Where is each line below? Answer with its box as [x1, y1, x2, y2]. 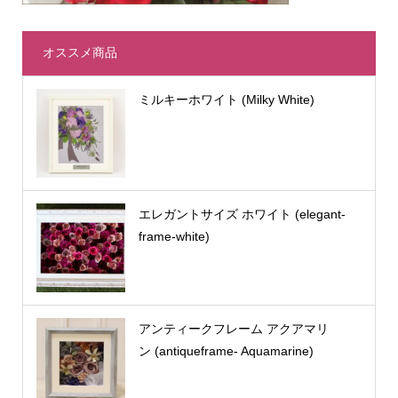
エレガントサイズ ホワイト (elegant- [138, 206, 346, 221]
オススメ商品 [42, 46, 117, 60]
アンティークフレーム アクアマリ [138, 321, 329, 336]
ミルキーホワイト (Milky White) [138, 92, 314, 107]
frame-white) [138, 228, 210, 243]
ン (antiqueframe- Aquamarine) [138, 343, 314, 358]
